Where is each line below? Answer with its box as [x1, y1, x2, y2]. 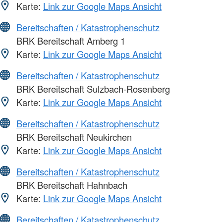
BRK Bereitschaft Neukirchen [14, 130, 132, 143]
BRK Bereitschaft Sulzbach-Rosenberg [14, 82, 170, 95]
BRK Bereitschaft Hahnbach [14, 178, 127, 191]
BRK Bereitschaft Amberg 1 [14, 34, 125, 47]
